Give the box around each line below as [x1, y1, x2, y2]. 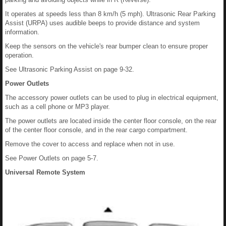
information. [5, 28, 39, 36]
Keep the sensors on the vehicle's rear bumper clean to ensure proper [5, 42, 208, 50]
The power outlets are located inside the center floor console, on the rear [5, 117, 216, 125]
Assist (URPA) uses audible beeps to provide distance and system [5, 19, 200, 27]
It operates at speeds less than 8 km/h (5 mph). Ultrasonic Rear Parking [5, 10, 215, 18]
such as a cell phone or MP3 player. [5, 103, 110, 110]
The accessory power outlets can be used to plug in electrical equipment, [5, 94, 218, 101]
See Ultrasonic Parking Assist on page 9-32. [5, 66, 134, 73]
